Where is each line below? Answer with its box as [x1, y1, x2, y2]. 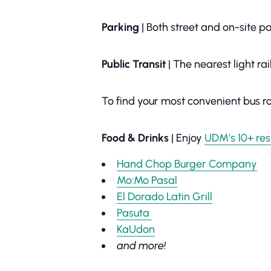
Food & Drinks [102, 131, 171, 145]
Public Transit [102, 57, 166, 71]
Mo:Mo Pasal [117, 174, 177, 187]
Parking [102, 21, 142, 34]
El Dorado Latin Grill [117, 190, 212, 203]
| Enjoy [171, 131, 204, 145]
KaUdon [117, 223, 155, 236]
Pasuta [117, 206, 152, 220]
